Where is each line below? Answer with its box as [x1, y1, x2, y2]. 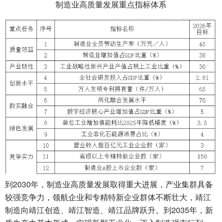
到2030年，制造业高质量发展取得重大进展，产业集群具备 [5, 178, 213, 190]
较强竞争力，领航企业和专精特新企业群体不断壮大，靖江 [5, 191, 211, 203]
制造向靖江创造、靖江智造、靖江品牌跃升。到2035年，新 [5, 204, 213, 216]
